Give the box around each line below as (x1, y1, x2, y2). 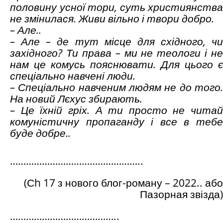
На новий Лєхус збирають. (10, 92, 142, 106)
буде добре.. (10, 126, 71, 140)
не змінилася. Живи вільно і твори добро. (10, 11, 214, 26)
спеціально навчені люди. (10, 69, 135, 83)
